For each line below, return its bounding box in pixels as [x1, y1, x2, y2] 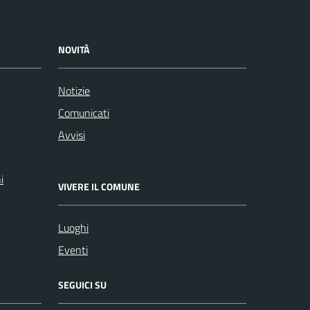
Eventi [58, 241, 88, 258]
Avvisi [58, 126, 85, 143]
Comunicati [58, 104, 109, 121]
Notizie [58, 82, 90, 99]
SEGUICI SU [58, 277, 107, 292]
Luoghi [58, 219, 89, 236]
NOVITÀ [58, 42, 89, 57]
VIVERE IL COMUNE [58, 179, 140, 194]
